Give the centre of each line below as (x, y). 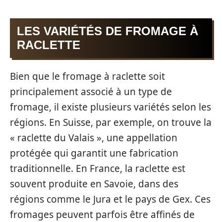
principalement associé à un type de (91, 92)
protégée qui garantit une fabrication (94, 153)
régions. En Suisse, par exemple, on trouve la (111, 122)
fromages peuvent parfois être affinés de (102, 215)
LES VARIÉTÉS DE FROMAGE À (108, 31)
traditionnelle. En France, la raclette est (98, 168)
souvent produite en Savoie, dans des (94, 184)
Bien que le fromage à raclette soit (87, 76)
